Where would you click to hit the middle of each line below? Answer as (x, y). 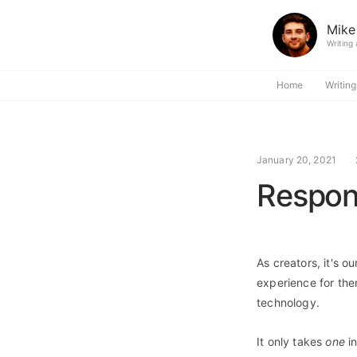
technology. (288, 302)
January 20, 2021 (296, 160)
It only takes (291, 341)
